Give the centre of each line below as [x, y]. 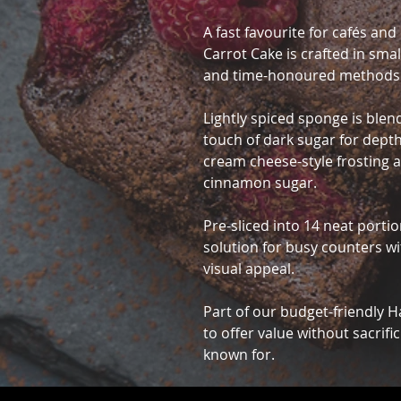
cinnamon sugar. [260, 183]
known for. [239, 354]
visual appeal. [249, 269]
